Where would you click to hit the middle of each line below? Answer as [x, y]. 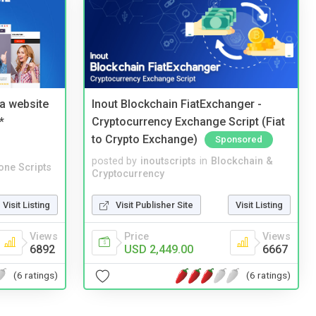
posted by [114, 161]
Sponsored [239, 139]
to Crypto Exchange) [145, 139]
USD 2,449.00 [159, 249]
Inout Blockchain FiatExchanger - [177, 104]
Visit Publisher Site [154, 205]
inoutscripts [168, 161]
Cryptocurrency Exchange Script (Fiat [188, 121]
